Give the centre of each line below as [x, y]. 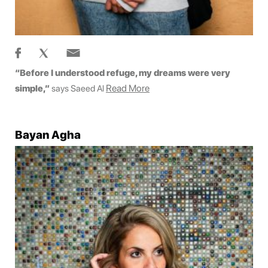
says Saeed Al [78, 88]
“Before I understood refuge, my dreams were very [123, 73]
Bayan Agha [48, 135]
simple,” [33, 88]
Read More [128, 88]
